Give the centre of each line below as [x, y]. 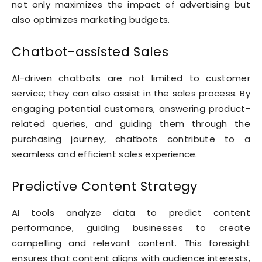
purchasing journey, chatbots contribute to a [131, 139]
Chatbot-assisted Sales [90, 52]
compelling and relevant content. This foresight [131, 243]
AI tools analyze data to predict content [131, 213]
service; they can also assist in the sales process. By [131, 94]
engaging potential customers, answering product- [131, 109]
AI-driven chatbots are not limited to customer [131, 78]
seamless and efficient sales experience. [105, 154]
